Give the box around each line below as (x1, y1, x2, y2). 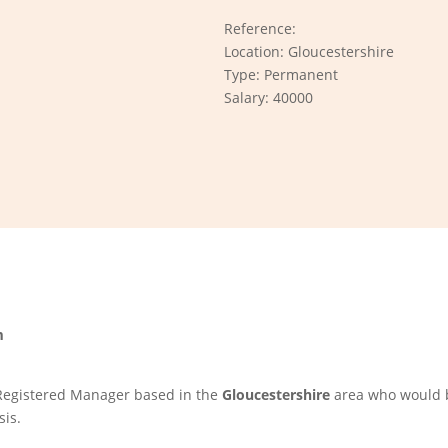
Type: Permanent (224, 65, 338, 84)
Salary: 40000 (224, 88, 313, 107)
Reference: (224, 19, 296, 38)
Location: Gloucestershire (224, 42, 394, 61)
